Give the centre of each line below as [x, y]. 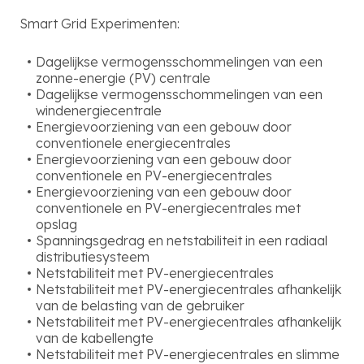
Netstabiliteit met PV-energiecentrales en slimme [188, 354]
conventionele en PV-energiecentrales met [168, 208]
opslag [56, 224]
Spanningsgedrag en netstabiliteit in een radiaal [182, 240]
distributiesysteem [93, 257]
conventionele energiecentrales [133, 143]
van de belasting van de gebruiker [140, 305]
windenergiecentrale [99, 110]
